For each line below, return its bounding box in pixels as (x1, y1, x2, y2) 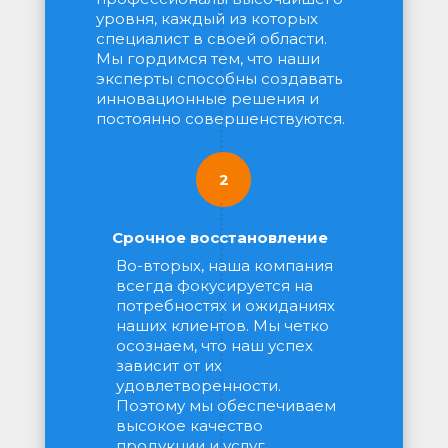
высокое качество (116, 416, 263, 435)
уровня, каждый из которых (96, 9, 318, 28)
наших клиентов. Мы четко (116, 316, 329, 335)
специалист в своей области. (96, 29, 327, 48)
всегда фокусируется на (116, 276, 313, 295)
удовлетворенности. (116, 376, 281, 395)
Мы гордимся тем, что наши (96, 49, 320, 68)
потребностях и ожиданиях (116, 296, 335, 315)
